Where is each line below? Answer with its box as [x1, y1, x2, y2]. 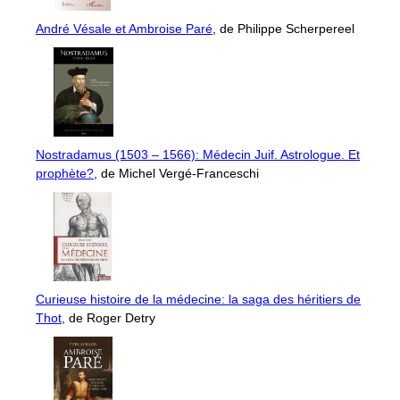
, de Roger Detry [62, 311, 155, 326]
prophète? [36, 166, 94, 181]
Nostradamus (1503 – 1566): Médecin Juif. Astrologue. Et [36, 147, 360, 162]
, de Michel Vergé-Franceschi [94, 166, 259, 181]
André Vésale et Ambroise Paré [36, 21, 212, 37]
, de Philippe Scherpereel [212, 21, 354, 37]
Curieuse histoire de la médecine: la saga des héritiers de [36, 292, 361, 307]
